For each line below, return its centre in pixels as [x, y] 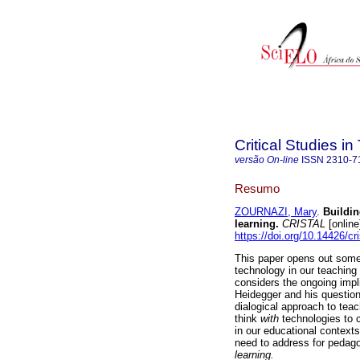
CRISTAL [302, 224]
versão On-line [267, 160]
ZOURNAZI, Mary [276, 212]
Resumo [257, 188]
